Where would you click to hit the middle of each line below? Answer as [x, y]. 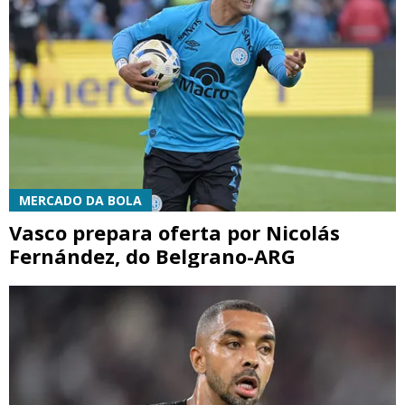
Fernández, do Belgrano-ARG [152, 256]
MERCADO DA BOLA [80, 201]
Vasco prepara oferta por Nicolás [174, 233]
